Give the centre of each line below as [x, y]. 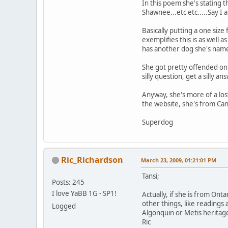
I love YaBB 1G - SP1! [84, 193]
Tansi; [151, 176]
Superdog [158, 122]
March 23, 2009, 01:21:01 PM [179, 160]
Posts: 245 [68, 182]
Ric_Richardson [92, 160]
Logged [64, 206]
